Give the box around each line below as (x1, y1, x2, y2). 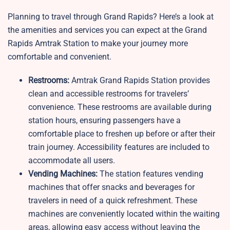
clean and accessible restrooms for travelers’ (28, 89, 189, 99)
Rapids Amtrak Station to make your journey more (8, 39, 188, 49)
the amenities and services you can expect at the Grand (8, 25, 207, 35)
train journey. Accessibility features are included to (28, 142, 209, 152)
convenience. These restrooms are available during (28, 102, 212, 112)
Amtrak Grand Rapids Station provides (69, 75, 210, 86)
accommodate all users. (28, 156, 115, 166)
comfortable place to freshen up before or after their (28, 129, 215, 139)
